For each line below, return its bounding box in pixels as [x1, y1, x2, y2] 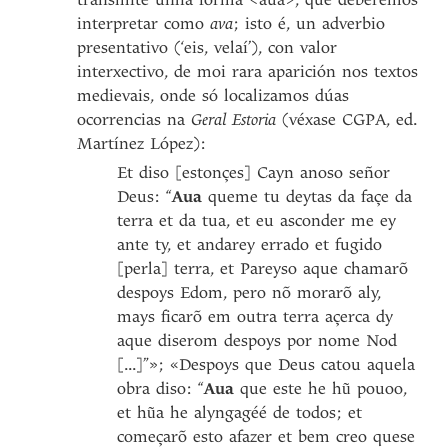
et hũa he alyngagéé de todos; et [117, 403, 363, 422]
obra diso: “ [117, 379, 205, 398]
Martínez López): [77, 134, 207, 153]
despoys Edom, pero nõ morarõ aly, [117, 283, 382, 302]
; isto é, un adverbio [233, 14, 386, 33]
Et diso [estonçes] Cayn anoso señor [117, 163, 391, 182]
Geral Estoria [191, 110, 283, 129]
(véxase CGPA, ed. [282, 110, 418, 129]
